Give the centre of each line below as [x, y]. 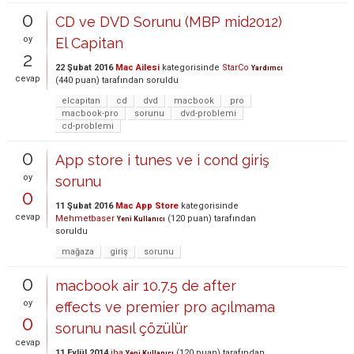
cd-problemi [88, 126]
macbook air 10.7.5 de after [146, 286]
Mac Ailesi [137, 68]
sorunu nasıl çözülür [122, 328]
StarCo [235, 68]
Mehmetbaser [85, 218]
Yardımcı [267, 68]
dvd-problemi [208, 113]
